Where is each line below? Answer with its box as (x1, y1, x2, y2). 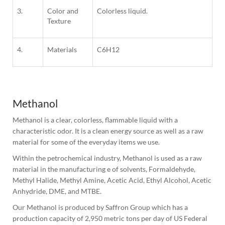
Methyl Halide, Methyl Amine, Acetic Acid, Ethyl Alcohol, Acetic (13, 176, 211, 185)
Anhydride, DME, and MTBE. (13, 187, 101, 196)
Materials (47, 45, 77, 54)
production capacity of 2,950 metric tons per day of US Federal (13, 214, 207, 223)
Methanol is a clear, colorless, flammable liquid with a (13, 116, 178, 125)
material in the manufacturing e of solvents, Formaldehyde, (13, 165, 195, 174)
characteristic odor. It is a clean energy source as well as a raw (13, 127, 203, 136)
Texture (47, 17, 71, 26)
